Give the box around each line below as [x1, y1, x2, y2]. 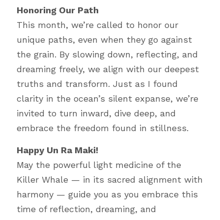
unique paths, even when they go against [17, 34, 192, 45]
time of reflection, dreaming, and [17, 204, 156, 214]
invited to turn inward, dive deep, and [17, 108, 176, 118]
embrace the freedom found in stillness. [17, 123, 189, 133]
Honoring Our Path [17, 5, 99, 15]
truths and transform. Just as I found [17, 79, 178, 89]
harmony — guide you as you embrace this [17, 189, 198, 199]
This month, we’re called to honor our [17, 20, 178, 30]
